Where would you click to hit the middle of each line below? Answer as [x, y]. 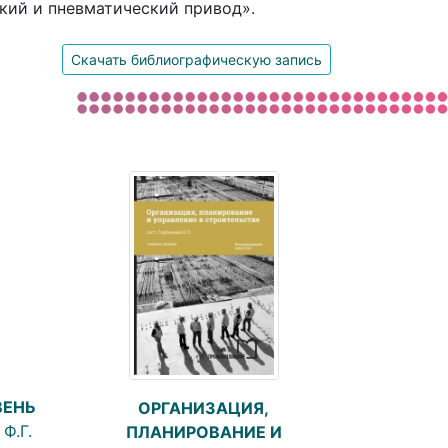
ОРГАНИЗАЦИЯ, [203, 407]
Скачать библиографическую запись [196, 59]
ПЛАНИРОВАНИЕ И [203, 431]
